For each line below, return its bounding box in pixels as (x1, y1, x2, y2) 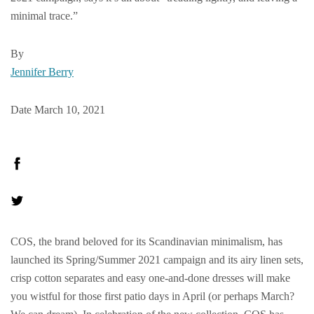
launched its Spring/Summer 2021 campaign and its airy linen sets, (11, 254, 303, 266)
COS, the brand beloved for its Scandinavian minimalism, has (11, 235, 282, 247)
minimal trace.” (11, 10, 78, 22)
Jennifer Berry (11, 66, 74, 78)
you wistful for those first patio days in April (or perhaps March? (11, 290, 294, 302)
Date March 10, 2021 (11, 104, 105, 116)
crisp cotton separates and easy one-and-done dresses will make (11, 272, 290, 284)
